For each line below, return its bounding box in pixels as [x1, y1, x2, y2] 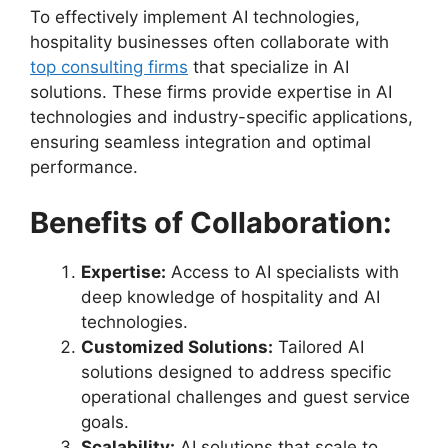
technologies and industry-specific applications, [30, 107, 413, 128]
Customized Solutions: [81, 336, 273, 357]
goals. [81, 411, 129, 432]
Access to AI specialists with [166, 261, 399, 282]
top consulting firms [30, 57, 188, 78]
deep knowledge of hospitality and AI [81, 286, 380, 307]
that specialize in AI [188, 57, 349, 78]
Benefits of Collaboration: [30, 204, 392, 240]
